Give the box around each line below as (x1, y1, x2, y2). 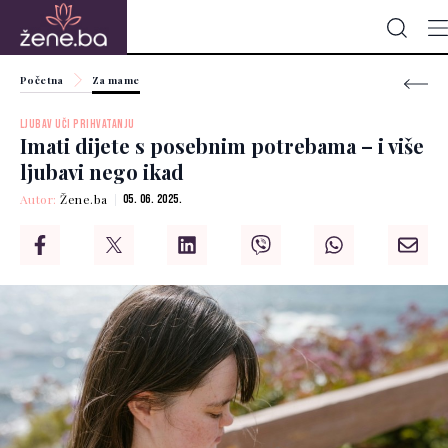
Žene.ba (60, 191, 108, 208)
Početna (20, 73, 64, 87)
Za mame (91, 73, 140, 87)
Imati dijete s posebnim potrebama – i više (20, 132, 424, 160)
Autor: (20, 191, 61, 208)
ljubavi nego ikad (20, 158, 184, 186)
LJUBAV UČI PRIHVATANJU (20, 117, 135, 133)
